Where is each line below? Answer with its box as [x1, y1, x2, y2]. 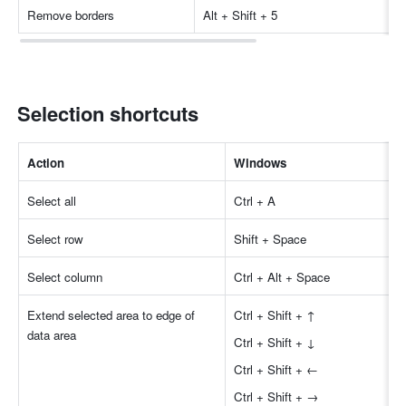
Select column [27, 268, 103, 286]
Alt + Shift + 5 [203, 6, 278, 24]
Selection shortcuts [17, 99, 199, 129]
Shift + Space [234, 230, 307, 248]
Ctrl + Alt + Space [234, 268, 331, 286]
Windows [234, 154, 287, 172]
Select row [27, 230, 84, 248]
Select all [27, 192, 77, 210]
